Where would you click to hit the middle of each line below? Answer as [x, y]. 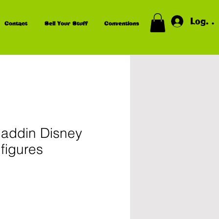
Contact [16, 23]
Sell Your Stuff [66, 23]
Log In [204, 21]
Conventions [121, 23]
